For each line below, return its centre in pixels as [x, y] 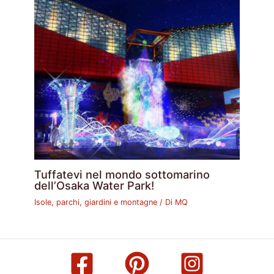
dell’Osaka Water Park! [94, 185]
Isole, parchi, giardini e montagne [96, 202]
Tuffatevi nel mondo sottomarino [122, 174]
